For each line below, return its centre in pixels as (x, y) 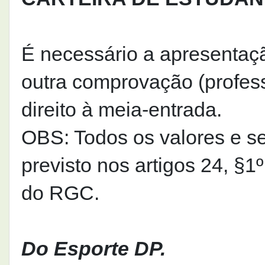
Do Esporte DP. (93, 249)
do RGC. (60, 193)
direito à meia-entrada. (122, 110)
